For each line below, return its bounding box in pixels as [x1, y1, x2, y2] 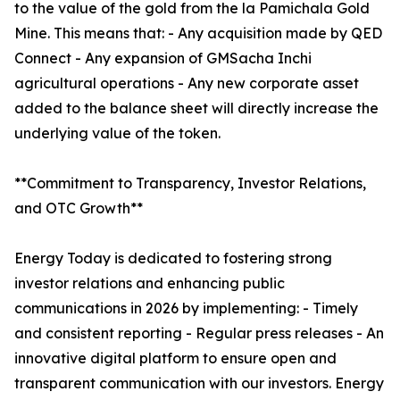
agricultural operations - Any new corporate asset [14, 74, 359, 93]
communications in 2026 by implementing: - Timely [14, 299, 358, 318]
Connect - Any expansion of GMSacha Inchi [14, 49, 312, 68]
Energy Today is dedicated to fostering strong [14, 249, 332, 268]
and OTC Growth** [14, 199, 143, 218]
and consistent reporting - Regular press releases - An [14, 324, 384, 343]
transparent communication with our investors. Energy [14, 374, 384, 393]
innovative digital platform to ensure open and [14, 349, 337, 368]
